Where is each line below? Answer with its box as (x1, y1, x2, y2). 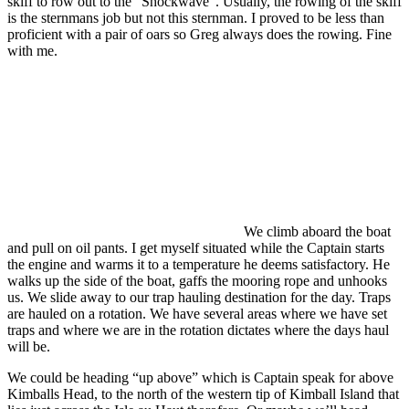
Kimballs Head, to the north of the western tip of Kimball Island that (7, 385, 399, 402)
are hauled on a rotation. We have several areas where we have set (7, 305, 387, 321)
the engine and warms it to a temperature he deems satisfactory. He (7, 256, 390, 272)
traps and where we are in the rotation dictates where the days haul (7, 321, 389, 338)
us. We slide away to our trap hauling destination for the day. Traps (7, 288, 391, 305)
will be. (7, 338, 50, 354)
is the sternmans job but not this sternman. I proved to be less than (7, 9, 384, 26)
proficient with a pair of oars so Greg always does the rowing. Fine (7, 26, 392, 42)
